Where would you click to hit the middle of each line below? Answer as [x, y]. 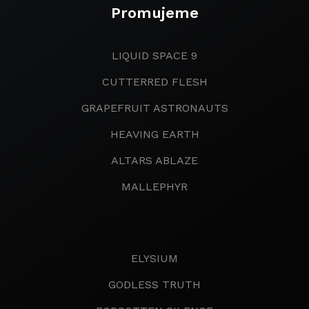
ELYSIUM [154, 258]
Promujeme [154, 13]
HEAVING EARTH [154, 134]
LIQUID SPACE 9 [154, 56]
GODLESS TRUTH [154, 285]
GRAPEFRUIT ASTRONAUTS [154, 108]
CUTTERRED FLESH [154, 82]
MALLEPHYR [154, 187]
